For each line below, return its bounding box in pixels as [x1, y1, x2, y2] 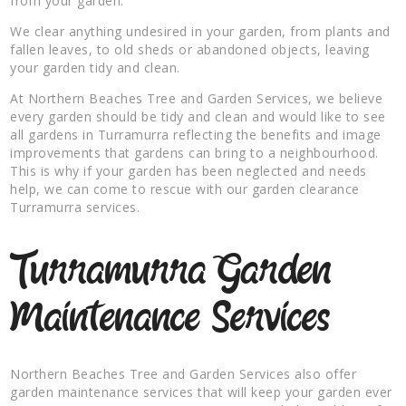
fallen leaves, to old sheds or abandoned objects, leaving [10, 40, 370, 58]
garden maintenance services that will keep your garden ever [10, 382, 392, 401]
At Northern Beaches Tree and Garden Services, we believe [10, 89, 383, 107]
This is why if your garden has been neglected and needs [10, 161, 367, 179]
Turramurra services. [10, 198, 140, 216]
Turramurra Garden [10, 248, 333, 295]
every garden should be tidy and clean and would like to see [10, 107, 386, 125]
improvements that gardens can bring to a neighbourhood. [10, 143, 379, 161]
